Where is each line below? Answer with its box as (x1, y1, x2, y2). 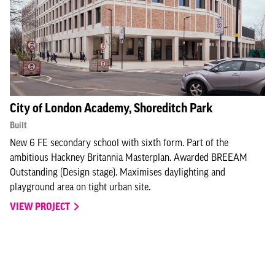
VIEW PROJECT (10, 200, 72, 212)
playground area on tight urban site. (10, 180, 150, 192)
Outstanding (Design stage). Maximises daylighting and (10, 166, 225, 177)
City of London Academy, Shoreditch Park (10, 101, 212, 115)
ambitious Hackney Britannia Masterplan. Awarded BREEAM (10, 151, 247, 163)
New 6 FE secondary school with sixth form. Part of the (10, 136, 228, 148)
